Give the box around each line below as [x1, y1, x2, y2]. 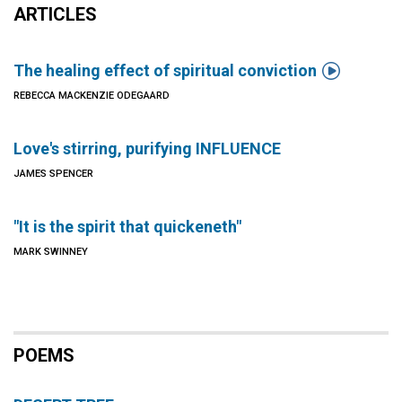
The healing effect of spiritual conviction [13, 61, 317, 80]
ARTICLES [13, 4, 97, 25]
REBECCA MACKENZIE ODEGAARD [13, 90, 170, 101]
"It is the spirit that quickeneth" [13, 217, 241, 236]
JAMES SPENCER [13, 168, 93, 179]
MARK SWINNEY [13, 246, 88, 258]
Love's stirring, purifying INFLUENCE [13, 139, 281, 158]
